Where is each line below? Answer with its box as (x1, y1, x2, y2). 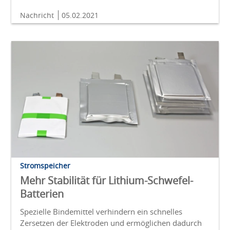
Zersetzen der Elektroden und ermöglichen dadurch (20, 218, 202, 228)
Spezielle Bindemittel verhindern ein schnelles (20, 206, 182, 217)
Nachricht (20, 10, 56, 20)
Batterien (20, 187, 64, 201)
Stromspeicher (20, 161, 70, 171)
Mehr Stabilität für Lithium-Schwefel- (20, 174, 193, 188)
